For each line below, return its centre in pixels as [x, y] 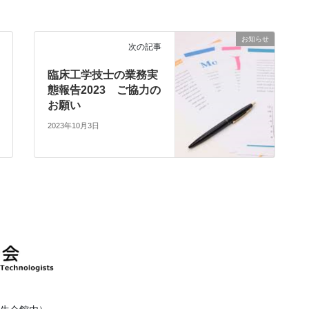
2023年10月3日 [74, 125]
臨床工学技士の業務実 [103, 75]
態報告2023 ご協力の [104, 90]
